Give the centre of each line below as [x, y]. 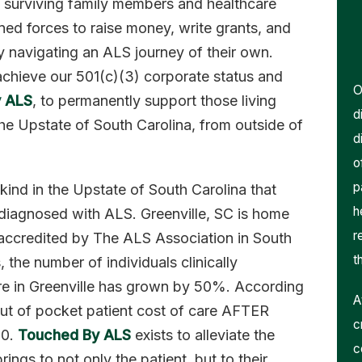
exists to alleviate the [202, 335]
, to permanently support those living [154, 101]
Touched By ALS [74, 335]
